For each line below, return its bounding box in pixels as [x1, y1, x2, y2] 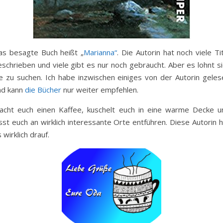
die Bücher [25, 85, 61, 95]
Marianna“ [84, 47, 117, 57]
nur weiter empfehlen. [61, 85, 138, 95]
